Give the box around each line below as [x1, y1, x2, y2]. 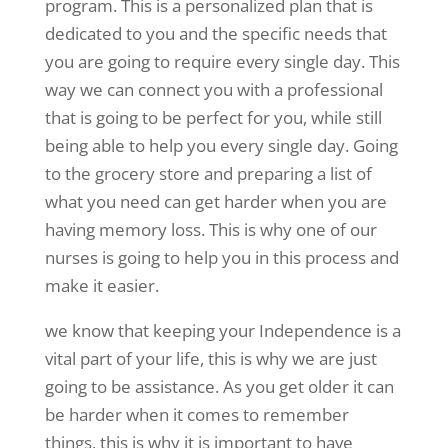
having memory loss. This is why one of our [44, 218, 377, 242]
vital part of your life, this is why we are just [44, 347, 377, 371]
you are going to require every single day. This [44, 50, 400, 74]
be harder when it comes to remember [44, 403, 349, 427]
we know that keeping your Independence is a [44, 319, 401, 343]
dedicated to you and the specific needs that [44, 22, 387, 46]
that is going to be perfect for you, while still [44, 106, 382, 130]
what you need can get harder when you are [44, 190, 387, 214]
